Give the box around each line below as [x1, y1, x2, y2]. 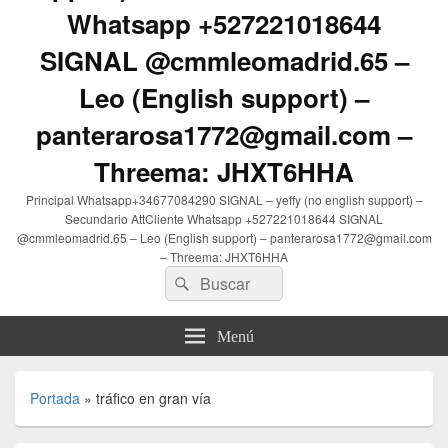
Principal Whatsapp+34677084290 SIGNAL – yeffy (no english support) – [25, 191, 423, 209]
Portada [30, 388, 80, 409]
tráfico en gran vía [96, 388, 211, 409]
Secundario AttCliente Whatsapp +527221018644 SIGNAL [65, 210, 383, 228]
